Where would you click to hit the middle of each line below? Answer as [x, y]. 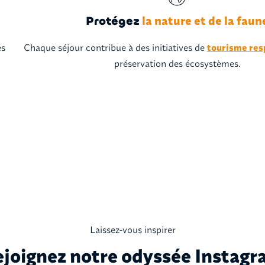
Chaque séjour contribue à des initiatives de [115, 47]
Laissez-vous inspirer [132, 229]
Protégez [112, 21]
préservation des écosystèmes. [177, 63]
